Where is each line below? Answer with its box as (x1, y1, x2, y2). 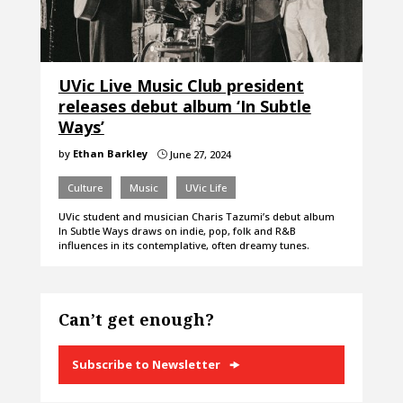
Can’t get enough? (58, 309, 214, 331)
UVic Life (184, 181, 227, 195)
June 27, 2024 (166, 148, 231, 162)
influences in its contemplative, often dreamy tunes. (58, 238, 309, 253)
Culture (67, 181, 103, 195)
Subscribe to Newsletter (71, 356, 220, 373)
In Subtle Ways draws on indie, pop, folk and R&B (58, 224, 296, 238)
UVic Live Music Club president (58, 75, 304, 97)
